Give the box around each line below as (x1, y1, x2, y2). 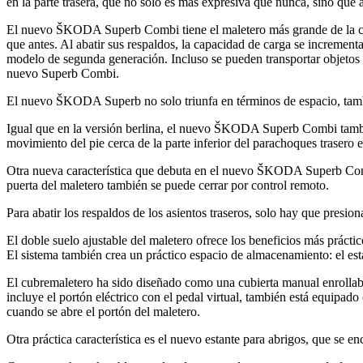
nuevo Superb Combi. (6, 66, 119, 80)
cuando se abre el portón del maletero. (6, 304, 200, 318)
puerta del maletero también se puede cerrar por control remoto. (6, 177, 329, 192)
